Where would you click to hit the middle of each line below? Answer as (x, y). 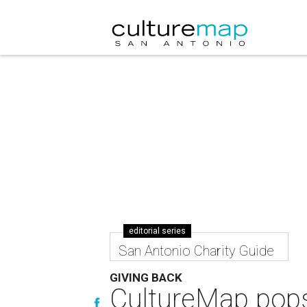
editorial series (157, 231)
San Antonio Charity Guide (196, 251)
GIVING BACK (146, 278)
